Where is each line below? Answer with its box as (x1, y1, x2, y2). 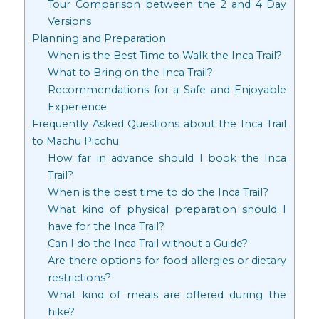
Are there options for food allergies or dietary (47, 254, 287, 268)
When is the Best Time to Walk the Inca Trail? (47, 49, 282, 63)
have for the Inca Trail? (47, 220, 164, 234)
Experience (47, 100, 107, 114)
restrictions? (47, 271, 111, 285)
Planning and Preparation (32, 32, 167, 46)
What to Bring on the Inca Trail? (47, 66, 213, 80)
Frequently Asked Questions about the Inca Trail (32, 117, 287, 131)
